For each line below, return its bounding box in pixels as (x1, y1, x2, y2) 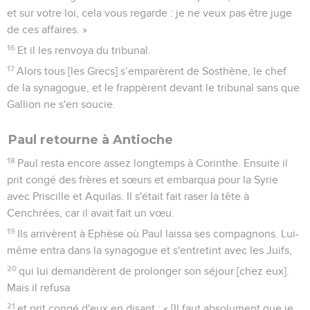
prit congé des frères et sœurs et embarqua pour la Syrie (7, 174, 278, 185)
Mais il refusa (7, 282, 70, 293)
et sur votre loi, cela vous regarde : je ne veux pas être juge (7, 7, 292, 19)
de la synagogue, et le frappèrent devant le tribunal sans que (7, 82, 300, 93)
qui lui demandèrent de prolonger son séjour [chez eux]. (19, 265, 290, 277)
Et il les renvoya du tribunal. (17, 44, 152, 56)
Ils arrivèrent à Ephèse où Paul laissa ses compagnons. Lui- (17, 228, 300, 239)
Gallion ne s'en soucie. (7, 98, 116, 110)
